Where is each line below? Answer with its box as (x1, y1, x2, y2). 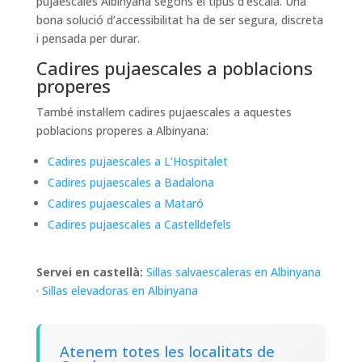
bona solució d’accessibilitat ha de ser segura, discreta (36, 12, 323, 28)
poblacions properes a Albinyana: (36, 123, 208, 139)
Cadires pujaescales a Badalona (47, 175, 214, 191)
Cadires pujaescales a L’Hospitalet (47, 154, 228, 170)
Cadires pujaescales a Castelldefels (47, 217, 231, 233)
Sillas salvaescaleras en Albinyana (145, 264, 321, 280)
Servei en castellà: (36, 264, 143, 280)
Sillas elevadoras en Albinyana (41, 283, 198, 299)
